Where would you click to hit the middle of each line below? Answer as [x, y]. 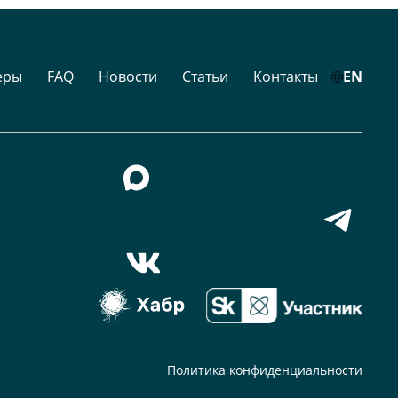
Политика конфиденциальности [265, 370]
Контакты [286, 77]
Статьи [205, 77]
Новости [128, 77]
